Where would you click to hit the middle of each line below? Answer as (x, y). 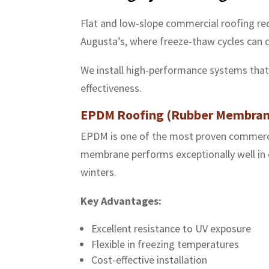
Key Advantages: (121, 201)
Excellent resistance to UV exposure (171, 229)
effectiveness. (111, 88)
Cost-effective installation (150, 260)
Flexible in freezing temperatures (165, 244)
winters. (99, 172)
